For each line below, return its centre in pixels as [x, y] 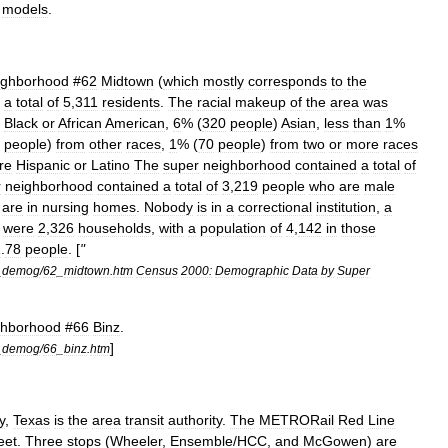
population [233, 228]
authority [195, 420]
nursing [65, 207]
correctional [275, 207]
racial [214, 102]
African [80, 123]
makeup [260, 102]
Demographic [252, 270]
